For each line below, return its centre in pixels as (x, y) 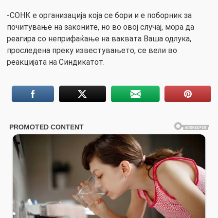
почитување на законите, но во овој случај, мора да (100, 27)
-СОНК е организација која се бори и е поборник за (99, 16)
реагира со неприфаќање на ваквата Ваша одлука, (99, 39)
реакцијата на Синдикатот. (56, 62)
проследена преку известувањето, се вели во (92, 51)
